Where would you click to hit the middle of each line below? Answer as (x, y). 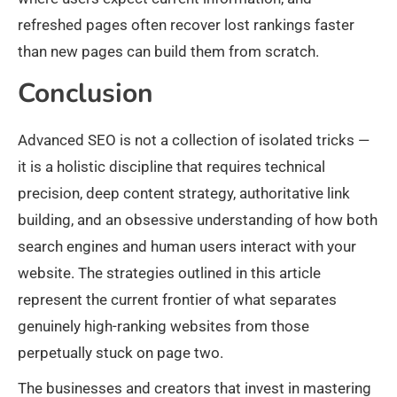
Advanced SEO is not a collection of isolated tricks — (194, 140)
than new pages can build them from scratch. (168, 52)
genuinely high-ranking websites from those (163, 327)
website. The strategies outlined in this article (169, 273)
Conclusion (86, 94)
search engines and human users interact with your (187, 247)
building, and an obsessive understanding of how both (198, 220)
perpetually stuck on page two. (121, 353)
